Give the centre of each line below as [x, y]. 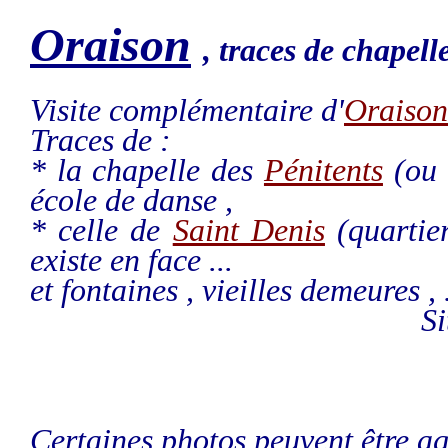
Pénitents [323, 170]
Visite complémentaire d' [187, 110]
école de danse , [131, 200]
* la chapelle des [147, 170]
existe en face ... [131, 260]
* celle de [101, 230]
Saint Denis [248, 230]
